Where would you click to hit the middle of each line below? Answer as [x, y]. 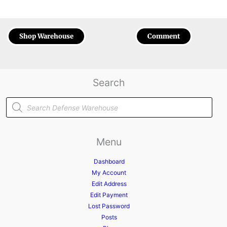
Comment [164, 36]
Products [18, 100]
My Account [109, 173]
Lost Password [109, 206]
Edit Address [109, 184]
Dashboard [109, 162]
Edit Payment [109, 195]
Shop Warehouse [46, 36]
